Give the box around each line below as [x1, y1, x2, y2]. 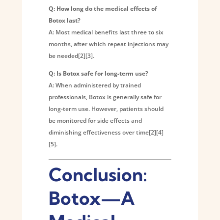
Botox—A [48, 187, 135, 209]
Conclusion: [48, 163, 147, 186]
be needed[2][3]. [48, 51, 94, 60]
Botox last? [48, 16, 81, 25]
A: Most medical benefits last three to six [48, 27, 164, 36]
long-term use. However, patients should [48, 104, 164, 113]
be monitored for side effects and [48, 116, 142, 125]
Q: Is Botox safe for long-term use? [48, 69, 148, 78]
